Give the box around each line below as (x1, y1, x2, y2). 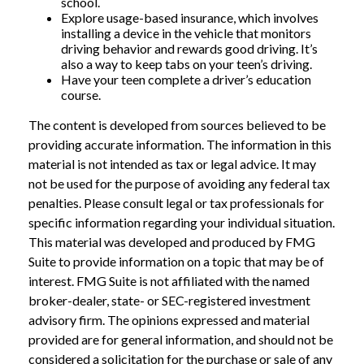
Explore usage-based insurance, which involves (61, 10, 318, 25)
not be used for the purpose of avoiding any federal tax (28, 175, 330, 191)
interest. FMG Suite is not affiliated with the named (28, 273, 310, 288)
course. (61, 87, 101, 102)
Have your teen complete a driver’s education (61, 71, 311, 87)
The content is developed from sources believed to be (28, 117, 326, 132)
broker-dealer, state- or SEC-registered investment (28, 292, 310, 308)
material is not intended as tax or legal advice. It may (28, 156, 316, 171)
